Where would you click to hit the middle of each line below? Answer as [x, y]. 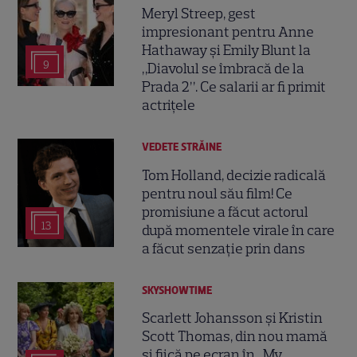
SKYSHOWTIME [177, 290]
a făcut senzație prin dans [224, 248]
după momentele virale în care [239, 230]
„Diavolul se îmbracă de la [224, 69]
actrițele [169, 106]
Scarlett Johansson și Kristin [233, 318]
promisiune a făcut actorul [226, 212]
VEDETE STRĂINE [182, 147]
